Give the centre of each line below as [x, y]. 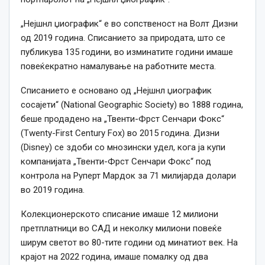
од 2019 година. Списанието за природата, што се [123, 38]
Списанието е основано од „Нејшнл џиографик [116, 91]
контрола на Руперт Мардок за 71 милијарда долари [128, 176]
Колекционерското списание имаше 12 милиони [119, 214]
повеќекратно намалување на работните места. [118, 67]
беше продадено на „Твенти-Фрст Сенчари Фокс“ [122, 119]
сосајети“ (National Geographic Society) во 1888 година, [132, 105]
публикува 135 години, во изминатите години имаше [127, 52]
